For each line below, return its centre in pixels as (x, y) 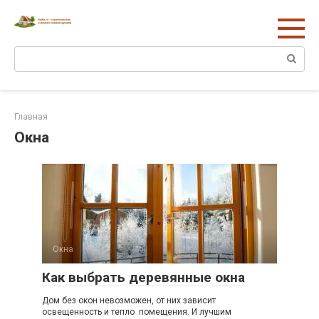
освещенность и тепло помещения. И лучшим (137, 312)
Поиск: (31, 53)
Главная (31, 116)
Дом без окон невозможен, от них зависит (129, 300)
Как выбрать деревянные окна (143, 277)
